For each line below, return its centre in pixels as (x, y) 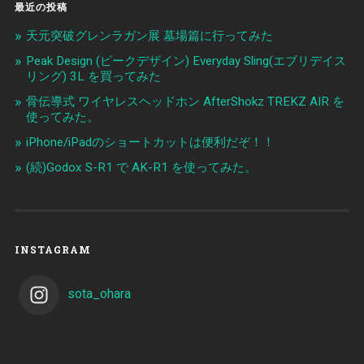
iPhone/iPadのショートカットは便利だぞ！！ (150, 142)
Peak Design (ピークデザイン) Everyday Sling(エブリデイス (186, 61)
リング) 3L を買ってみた (93, 76)
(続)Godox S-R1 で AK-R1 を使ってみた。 (141, 167)
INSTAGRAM (52, 249)
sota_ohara (99, 293)
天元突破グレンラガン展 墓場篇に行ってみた (149, 35)
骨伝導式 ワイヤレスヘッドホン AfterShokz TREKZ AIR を (185, 101)
